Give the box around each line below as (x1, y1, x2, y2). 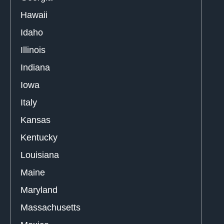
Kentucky (20, 132, 57, 142)
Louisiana (20, 149, 59, 160)
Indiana (20, 62, 50, 72)
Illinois (20, 44, 45, 55)
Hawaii (20, 9, 47, 20)
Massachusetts (20, 202, 80, 212)
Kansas (20, 114, 50, 125)
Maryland (20, 184, 57, 195)
